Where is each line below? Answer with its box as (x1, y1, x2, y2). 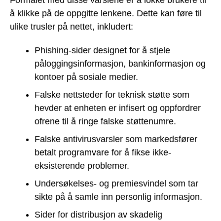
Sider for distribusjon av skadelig (35, 210, 162, 220)
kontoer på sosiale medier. (35, 72, 138, 82)
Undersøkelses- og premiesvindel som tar (35, 179, 198, 189)
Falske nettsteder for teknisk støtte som (35, 90, 189, 100)
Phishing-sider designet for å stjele (35, 45, 170, 56)
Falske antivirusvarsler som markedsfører (35, 134, 197, 145)
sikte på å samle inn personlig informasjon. (35, 192, 202, 202)
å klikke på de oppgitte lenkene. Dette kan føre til (10, 8, 202, 18)
